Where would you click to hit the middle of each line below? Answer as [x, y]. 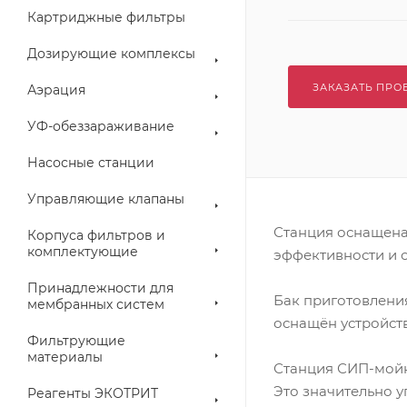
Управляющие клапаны [106, 199]
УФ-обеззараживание [101, 126]
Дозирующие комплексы [111, 54]
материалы [65, 357]
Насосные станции [91, 163]
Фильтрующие [76, 341]
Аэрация [56, 90]
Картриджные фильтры [106, 17]
